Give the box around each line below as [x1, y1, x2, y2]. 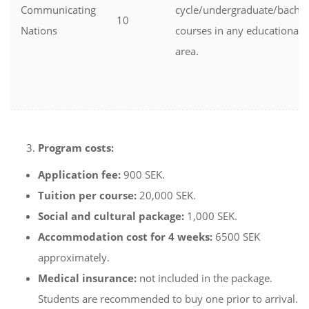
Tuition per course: [38, 188, 137, 202]
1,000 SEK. [187, 209, 237, 223]
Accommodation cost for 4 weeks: [38, 230, 212, 243]
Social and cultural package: [38, 209, 187, 223]
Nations [21, 23, 57, 37]
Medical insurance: [38, 271, 139, 285]
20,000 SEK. [137, 188, 196, 202]
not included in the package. [139, 271, 272, 285]
